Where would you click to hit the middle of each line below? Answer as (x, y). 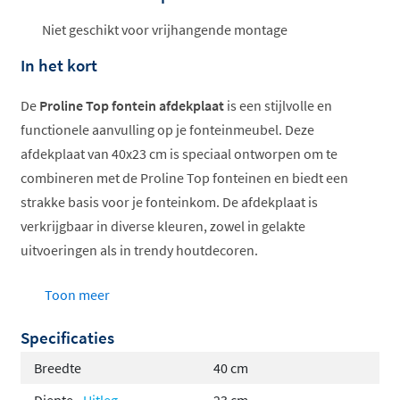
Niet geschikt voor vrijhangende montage (165, 30)
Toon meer (77, 294)
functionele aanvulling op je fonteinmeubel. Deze (167, 130)
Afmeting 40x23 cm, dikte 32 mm (152, 290)
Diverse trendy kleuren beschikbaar (162, 365)
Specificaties (67, 337)
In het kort (59, 66)
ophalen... (66, 18)
